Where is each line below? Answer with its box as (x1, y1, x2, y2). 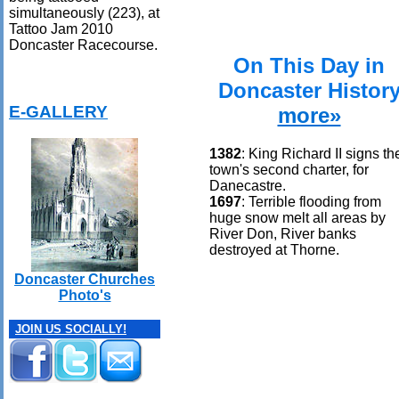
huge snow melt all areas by (209, 209, 386, 225)
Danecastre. (209, 177, 286, 193)
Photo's (58, 288, 111, 304)
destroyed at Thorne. (209, 241, 339, 257)
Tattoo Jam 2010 (9, 20, 113, 37)
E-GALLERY (9, 102, 108, 121)
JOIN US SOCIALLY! (15, 322, 126, 337)
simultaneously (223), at (9, 4, 159, 20)
